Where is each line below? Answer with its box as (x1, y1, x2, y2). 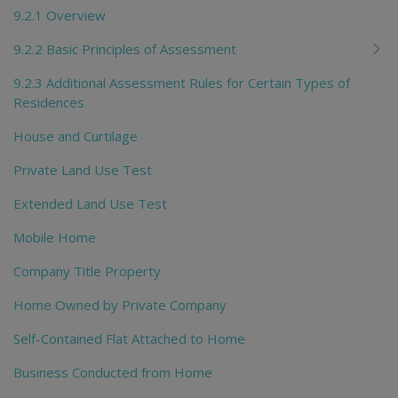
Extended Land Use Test (13, 194, 167, 212)
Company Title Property (13, 261, 161, 280)
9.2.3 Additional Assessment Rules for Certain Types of (13, 73, 350, 92)
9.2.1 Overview (13, 5, 106, 24)
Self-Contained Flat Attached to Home (13, 329, 245, 347)
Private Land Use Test (13, 160, 152, 179)
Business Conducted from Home (13, 362, 212, 381)
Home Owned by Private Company (13, 295, 227, 314)
